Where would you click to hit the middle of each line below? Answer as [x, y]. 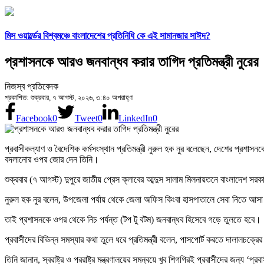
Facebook [34, 118]
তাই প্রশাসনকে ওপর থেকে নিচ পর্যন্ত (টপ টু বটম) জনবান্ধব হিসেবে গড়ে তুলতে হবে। [133, 220]
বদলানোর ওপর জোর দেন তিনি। [52, 160]
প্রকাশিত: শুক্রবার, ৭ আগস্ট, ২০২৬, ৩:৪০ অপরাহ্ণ [69, 98]
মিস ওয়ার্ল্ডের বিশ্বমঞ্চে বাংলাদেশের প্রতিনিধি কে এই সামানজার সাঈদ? [108, 36]
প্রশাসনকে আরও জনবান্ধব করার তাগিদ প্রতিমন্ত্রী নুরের [132, 62]
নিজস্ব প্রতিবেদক [32, 87]
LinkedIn [135, 118]
